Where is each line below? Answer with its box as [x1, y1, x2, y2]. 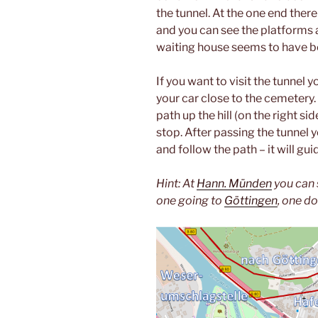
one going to [156, 194, 224, 208]
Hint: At [156, 177, 197, 191]
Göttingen [224, 194, 278, 208]
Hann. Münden [197, 177, 272, 191]
